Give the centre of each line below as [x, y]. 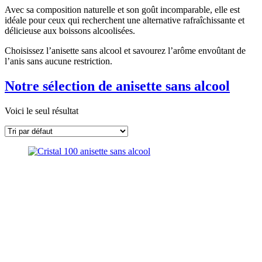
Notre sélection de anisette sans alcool [117, 86]
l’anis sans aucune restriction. [58, 61]
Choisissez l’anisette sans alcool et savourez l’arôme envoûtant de [125, 50]
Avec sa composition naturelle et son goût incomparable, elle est [122, 9]
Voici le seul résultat [42, 111]
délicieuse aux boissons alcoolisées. [70, 30]
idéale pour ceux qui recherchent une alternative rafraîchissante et [125, 20]
